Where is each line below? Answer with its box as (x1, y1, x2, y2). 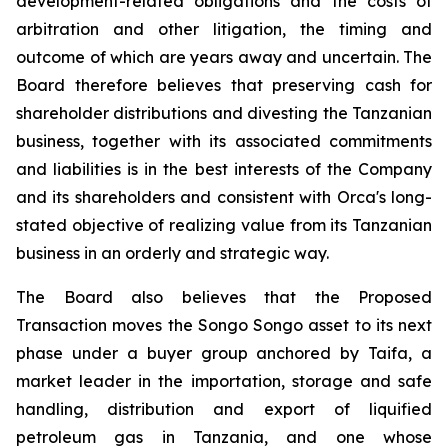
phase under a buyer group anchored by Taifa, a (16, 343, 432, 363)
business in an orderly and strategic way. (16, 243, 329, 263)
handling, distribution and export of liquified (16, 399, 432, 419)
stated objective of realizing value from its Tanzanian (16, 215, 432, 235)
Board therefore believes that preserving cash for (16, 75, 432, 95)
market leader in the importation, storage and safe (16, 371, 432, 391)
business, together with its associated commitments (16, 131, 432, 151)
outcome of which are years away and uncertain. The (16, 47, 432, 67)
